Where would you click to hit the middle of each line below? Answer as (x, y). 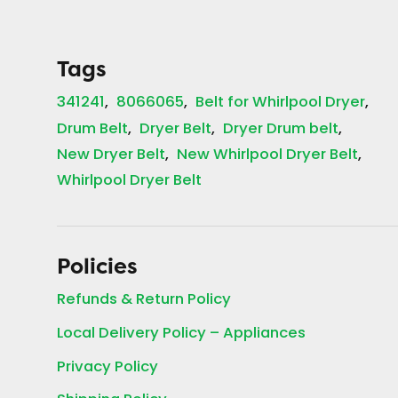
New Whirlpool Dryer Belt (268, 156)
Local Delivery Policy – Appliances (181, 334)
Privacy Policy (107, 367)
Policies (97, 267)
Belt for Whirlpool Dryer (281, 103)
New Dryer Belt (111, 156)
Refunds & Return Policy (144, 301)
